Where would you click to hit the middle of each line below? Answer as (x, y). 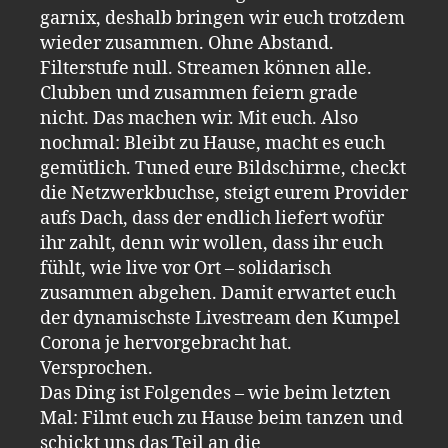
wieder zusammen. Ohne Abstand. (187, 43)
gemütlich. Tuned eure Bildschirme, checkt (223, 168)
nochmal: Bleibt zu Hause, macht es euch (212, 143)
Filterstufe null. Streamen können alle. (206, 68)
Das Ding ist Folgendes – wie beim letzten (215, 393)
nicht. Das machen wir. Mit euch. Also (199, 118)
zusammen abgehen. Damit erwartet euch (218, 293)
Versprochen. (96, 368)
